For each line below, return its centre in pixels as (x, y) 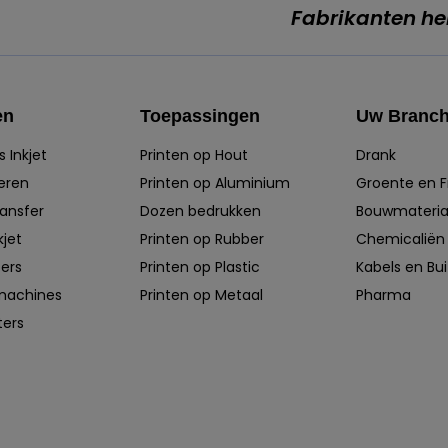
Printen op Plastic (200, 266)
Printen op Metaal (202, 294)
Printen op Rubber (202, 238)
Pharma (383, 294)
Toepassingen (200, 115)
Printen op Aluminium (215, 182)
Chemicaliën (400, 238)
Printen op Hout (194, 154)
